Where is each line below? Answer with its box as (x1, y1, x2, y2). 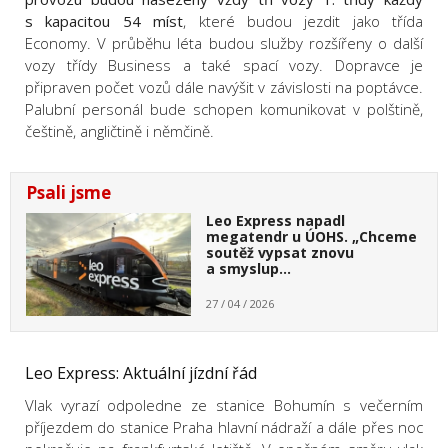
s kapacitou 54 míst (25, 11, 184, 32)
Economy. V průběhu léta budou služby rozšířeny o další (25, 33, 423, 54)
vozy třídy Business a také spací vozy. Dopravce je (25, 55, 423, 76)
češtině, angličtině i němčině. (25, 121, 214, 142)
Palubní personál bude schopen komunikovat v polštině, (25, 99, 423, 120)
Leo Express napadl (205, 211, 345, 231)
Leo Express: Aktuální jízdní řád (25, 362, 257, 385)
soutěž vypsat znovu (205, 243, 354, 263)
